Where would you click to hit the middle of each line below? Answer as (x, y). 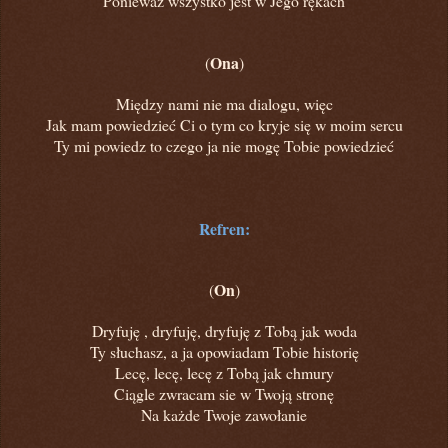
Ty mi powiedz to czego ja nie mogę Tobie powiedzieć (224, 145)
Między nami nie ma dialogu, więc (224, 103)
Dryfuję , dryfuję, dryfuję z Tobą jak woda (224, 330)
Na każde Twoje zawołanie (224, 414)
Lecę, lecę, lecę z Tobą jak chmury (224, 372)
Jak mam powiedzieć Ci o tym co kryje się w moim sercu (224, 124)
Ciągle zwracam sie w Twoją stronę (224, 393)
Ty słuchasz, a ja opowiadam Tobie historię (224, 351)
